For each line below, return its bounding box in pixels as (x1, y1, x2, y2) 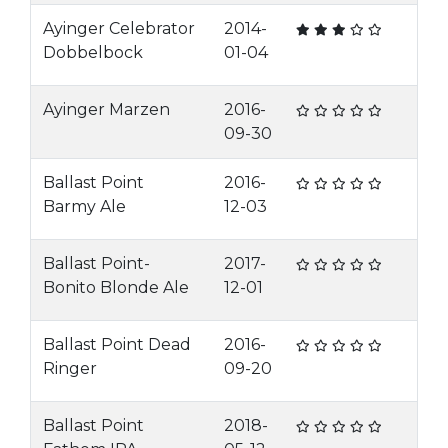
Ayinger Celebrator (43, 19, 195, 38)
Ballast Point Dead (43, 335, 191, 354)
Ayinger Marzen (43, 100, 170, 119)
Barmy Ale (43, 197, 126, 216)
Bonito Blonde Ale (43, 278, 189, 297)
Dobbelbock (43, 43, 143, 62)
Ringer (43, 359, 97, 378)
